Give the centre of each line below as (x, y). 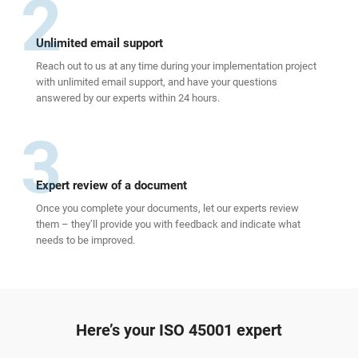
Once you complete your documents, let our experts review (167, 209)
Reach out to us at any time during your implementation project (176, 66)
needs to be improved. (86, 241)
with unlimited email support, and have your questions (157, 82)
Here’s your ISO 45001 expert (179, 330)
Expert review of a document (111, 186)
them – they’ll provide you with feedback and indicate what (168, 225)
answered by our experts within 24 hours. (128, 98)
